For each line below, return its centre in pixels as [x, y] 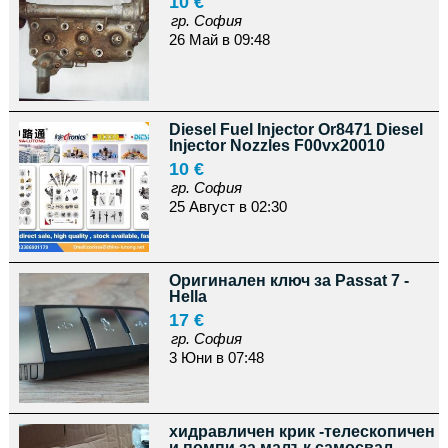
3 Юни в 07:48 [216, 357]
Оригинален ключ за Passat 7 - [288, 280]
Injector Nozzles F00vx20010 [276, 145]
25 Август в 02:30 [227, 206]
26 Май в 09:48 [219, 39]
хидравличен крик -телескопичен [301, 431]
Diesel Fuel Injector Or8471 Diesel [295, 129]
